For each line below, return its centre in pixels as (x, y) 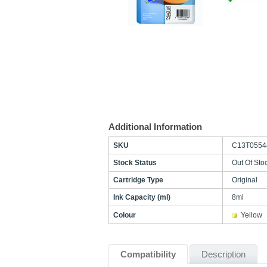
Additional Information (155, 127)
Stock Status (135, 163)
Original (245, 180)
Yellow (252, 215)
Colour (125, 215)
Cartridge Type (138, 180)
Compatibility (148, 254)
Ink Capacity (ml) (142, 197)
